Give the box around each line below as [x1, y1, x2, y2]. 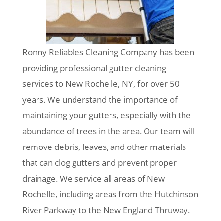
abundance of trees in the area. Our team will [22, 125, 195, 137]
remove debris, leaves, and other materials [22, 141, 186, 152]
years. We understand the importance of [22, 94, 178, 105]
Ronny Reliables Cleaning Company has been [22, 46, 194, 58]
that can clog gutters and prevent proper [22, 157, 177, 168]
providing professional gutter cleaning [22, 62, 166, 74]
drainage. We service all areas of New [22, 173, 165, 184]
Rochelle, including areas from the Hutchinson [22, 188, 198, 200]
